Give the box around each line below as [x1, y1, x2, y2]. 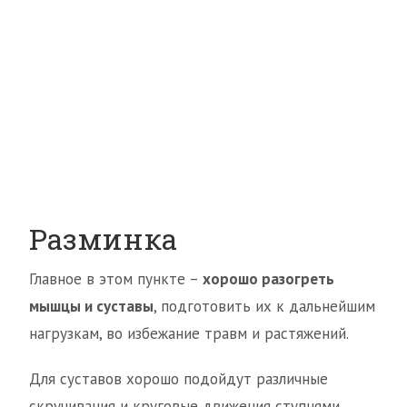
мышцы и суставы [29, 296, 154, 316]
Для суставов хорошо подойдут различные [29, 369, 328, 389]
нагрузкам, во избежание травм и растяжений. [29, 323, 349, 343]
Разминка [29, 219, 177, 258]
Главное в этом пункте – [29, 269, 203, 289]
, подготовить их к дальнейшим [154, 296, 375, 316]
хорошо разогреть [203, 269, 334, 289]
